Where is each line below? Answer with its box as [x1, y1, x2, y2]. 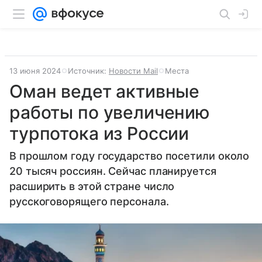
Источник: [68, 66, 109, 75]
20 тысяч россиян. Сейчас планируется [9, 165, 216, 177]
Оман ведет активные [9, 81, 200, 102]
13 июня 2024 [9, 66, 61, 75]
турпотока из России [9, 123, 189, 144]
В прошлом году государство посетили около [9, 150, 250, 162]
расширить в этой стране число [9, 180, 175, 192]
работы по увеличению [9, 102, 211, 123]
